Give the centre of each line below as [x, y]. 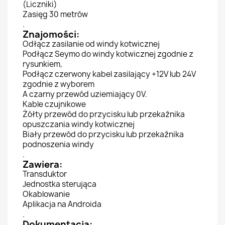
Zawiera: [42, 164]
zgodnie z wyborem [59, 84]
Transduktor [45, 174]
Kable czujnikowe [54, 104]
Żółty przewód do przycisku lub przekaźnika [104, 114]
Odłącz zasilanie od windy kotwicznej [91, 44]
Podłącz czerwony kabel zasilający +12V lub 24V [109, 74]
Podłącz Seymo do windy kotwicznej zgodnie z [108, 54]
